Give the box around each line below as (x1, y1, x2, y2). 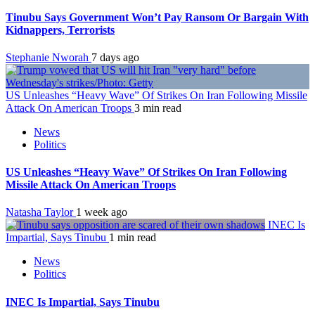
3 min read (134, 101, 181, 114)
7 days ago (91, 51, 139, 63)
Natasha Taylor (6, 206, 76, 219)
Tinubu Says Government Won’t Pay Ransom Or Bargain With (6, 11, 309, 23)
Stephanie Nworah (6, 51, 91, 63)
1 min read (109, 231, 156, 244)
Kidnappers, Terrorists (6, 23, 115, 36)
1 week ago (76, 206, 127, 219)
